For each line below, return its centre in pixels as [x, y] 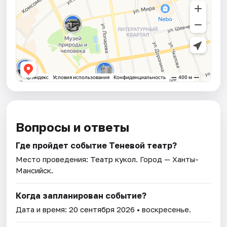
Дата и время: [43, 210]
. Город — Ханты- [167, 159]
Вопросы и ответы [73, 127]
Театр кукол [113, 159]
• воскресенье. [163, 210]
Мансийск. [35, 171]
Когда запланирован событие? [81, 196]
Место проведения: [53, 159]
